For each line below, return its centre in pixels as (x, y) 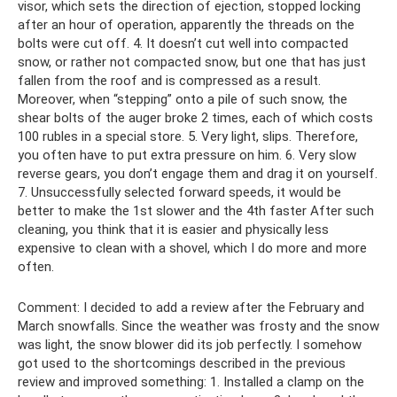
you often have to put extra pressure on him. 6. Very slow (187, 156)
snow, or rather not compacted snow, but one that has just (192, 62)
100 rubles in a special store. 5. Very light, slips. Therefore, (188, 137)
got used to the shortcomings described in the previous (182, 364)
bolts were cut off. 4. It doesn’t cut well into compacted (183, 44)
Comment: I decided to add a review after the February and (191, 308)
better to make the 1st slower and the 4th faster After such (196, 211)
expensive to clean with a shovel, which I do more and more (192, 249)
